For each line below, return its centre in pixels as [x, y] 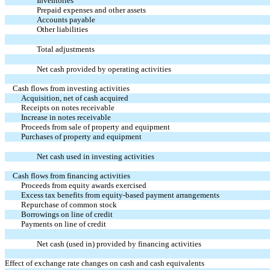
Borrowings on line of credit [67, 214]
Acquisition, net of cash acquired [74, 98]
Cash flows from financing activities [72, 175]
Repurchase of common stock [69, 204]
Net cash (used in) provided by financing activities [119, 243]
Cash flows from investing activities [71, 88]
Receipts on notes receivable [67, 107]
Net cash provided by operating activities [104, 69]
